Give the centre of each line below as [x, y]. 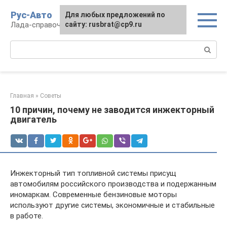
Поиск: [22, 46]
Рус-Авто [31, 15]
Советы [51, 96]
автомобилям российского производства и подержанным [113, 184]
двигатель [33, 119]
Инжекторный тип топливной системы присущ [93, 173]
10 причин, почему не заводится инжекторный [112, 110]
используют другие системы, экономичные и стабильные [112, 205]
